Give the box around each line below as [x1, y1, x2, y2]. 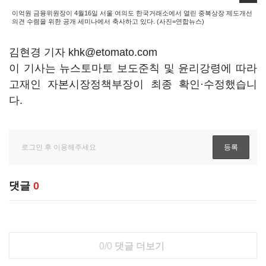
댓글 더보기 [112, 241, 164, 251]
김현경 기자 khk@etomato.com [9, 46, 157, 58]
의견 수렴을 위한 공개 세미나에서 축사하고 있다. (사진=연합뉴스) [12, 18, 204, 25]
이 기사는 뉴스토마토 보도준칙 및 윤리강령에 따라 [9, 62, 257, 74]
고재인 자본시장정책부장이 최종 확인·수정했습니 [9, 78, 257, 90]
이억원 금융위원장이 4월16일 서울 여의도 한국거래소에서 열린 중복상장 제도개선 [12, 9, 252, 17]
